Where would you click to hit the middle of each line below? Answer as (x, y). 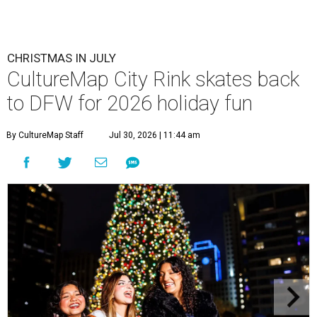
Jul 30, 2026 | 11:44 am (155, 136)
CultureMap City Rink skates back (153, 80)
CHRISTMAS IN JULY (62, 58)
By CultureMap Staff (45, 136)
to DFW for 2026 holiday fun (130, 104)
